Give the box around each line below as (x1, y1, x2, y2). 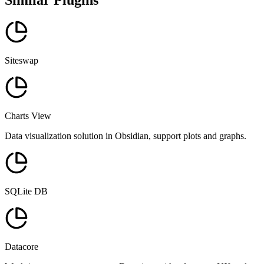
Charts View (5, 110, 51, 121)
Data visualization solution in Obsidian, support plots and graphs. (5, 130, 246, 141)
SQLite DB (5, 186, 48, 196)
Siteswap (5, 55, 38, 65)
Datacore (5, 241, 38, 252)
